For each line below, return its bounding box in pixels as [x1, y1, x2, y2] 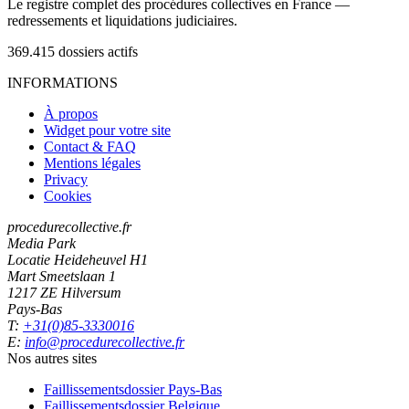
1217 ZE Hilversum [7, 285, 121, 300]
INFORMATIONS [7, 75, 118, 90]
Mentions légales [44, 155, 141, 171]
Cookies [44, 188, 91, 204]
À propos [44, 106, 98, 121]
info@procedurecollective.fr [25, 334, 184, 350]
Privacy [44, 172, 88, 187]
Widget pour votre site [44, 122, 171, 138]
